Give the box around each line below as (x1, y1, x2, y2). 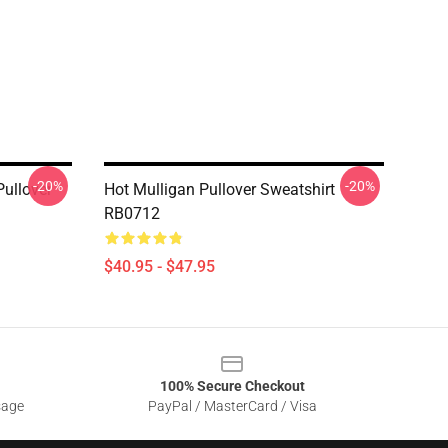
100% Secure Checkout (159, 378, 305, 394)
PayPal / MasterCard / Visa (147, 398, 317, 414)
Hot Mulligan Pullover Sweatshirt (104, 180, 335, 199)
